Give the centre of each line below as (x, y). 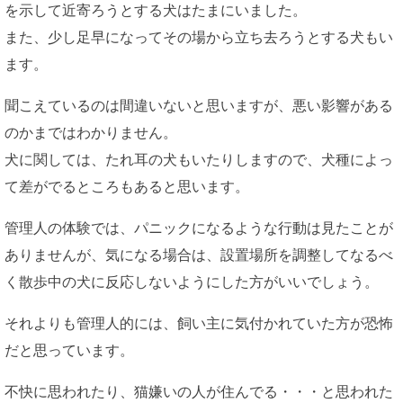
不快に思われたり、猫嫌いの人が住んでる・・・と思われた (199, 392)
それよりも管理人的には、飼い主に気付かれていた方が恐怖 (199, 324)
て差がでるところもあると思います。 (127, 187)
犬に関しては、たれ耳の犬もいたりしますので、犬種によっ (199, 160)
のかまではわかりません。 (91, 133)
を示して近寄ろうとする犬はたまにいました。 (156, 11)
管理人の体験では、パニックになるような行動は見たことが (199, 228)
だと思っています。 (69, 351)
